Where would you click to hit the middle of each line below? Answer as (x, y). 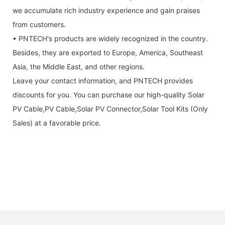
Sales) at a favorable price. (57, 123)
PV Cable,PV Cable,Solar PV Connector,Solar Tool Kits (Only (110, 108)
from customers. (39, 24)
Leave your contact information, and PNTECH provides (103, 80)
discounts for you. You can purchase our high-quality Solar (108, 94)
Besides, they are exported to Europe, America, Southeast (108, 52)
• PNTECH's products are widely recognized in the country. (110, 38)
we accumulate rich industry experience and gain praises (106, 10)
